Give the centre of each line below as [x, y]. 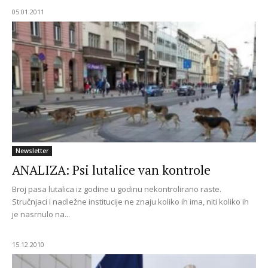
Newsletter [32, 150]
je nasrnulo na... [41, 214]
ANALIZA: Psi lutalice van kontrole [111, 170]
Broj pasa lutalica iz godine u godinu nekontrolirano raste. [117, 189]
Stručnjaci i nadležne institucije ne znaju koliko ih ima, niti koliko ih [130, 201]
